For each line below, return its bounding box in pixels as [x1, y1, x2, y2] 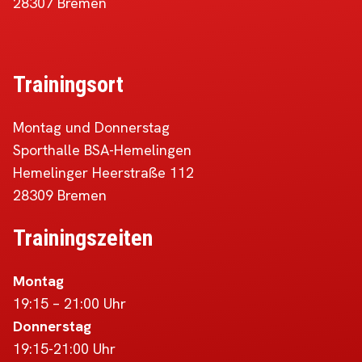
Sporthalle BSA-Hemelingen [13, 141, 192, 159]
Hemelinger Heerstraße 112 [13, 163, 194, 182]
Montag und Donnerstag [13, 118, 170, 137]
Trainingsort [13, 71, 124, 98]
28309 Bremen [13, 186, 107, 204]
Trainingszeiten [13, 225, 153, 251]
